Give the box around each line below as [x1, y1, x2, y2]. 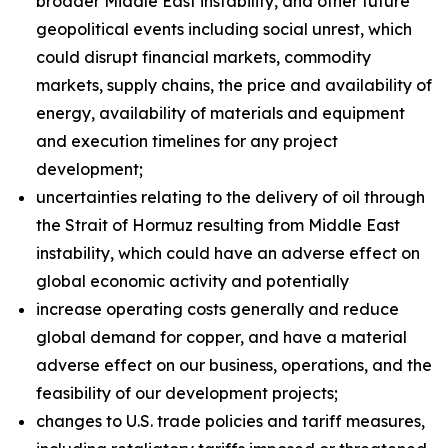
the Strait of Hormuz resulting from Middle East [36, 215, 400, 235]
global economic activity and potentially [36, 271, 349, 291]
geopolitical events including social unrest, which [36, 19, 412, 39]
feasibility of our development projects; [36, 383, 338, 403]
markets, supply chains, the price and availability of [36, 75, 432, 95]
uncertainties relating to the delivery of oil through [36, 187, 425, 207]
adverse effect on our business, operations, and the [36, 355, 432, 375]
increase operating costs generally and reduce [36, 299, 399, 319]
